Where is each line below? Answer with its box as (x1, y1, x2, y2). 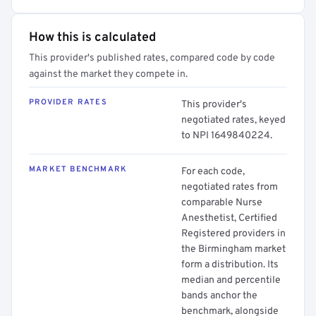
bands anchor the (181, 290, 257, 302)
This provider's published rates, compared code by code (29, 52, 275, 64)
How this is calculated (29, 30, 156, 46)
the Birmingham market (181, 243, 286, 255)
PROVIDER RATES (29, 97, 107, 107)
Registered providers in (181, 228, 286, 240)
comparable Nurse (181, 197, 262, 209)
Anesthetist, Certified (181, 212, 277, 224)
